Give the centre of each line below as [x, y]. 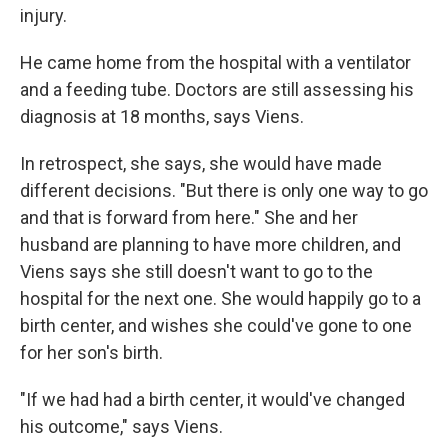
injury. [43, 15]
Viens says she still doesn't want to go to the [196, 271]
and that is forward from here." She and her [189, 217]
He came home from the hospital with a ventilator [215, 62]
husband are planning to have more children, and [210, 244]
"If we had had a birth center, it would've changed [212, 399]
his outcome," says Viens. [121, 426]
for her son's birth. [91, 352]
